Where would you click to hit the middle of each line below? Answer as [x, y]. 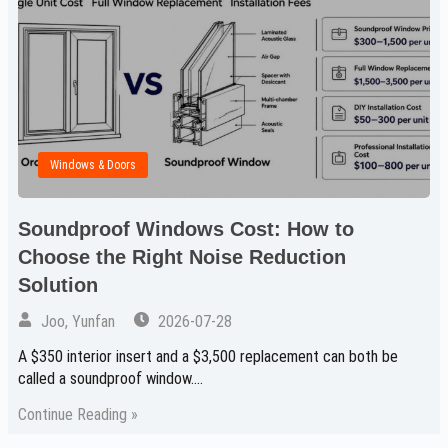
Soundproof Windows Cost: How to [186, 228]
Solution [58, 284]
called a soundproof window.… [110, 378]
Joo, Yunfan [76, 321]
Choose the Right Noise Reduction [182, 256]
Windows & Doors [93, 164]
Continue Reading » [78, 414]
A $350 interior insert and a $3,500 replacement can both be [208, 356]
